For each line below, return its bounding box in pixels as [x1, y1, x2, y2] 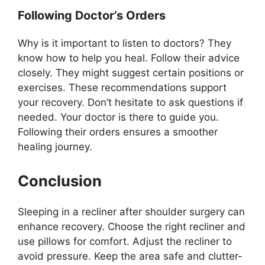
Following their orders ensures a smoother [18, 126, 218, 138]
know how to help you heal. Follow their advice [18, 52, 240, 64]
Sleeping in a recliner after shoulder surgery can [18, 205, 245, 218]
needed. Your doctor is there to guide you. [18, 111, 219, 124]
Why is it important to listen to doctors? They [18, 37, 231, 50]
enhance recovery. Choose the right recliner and [18, 220, 245, 232]
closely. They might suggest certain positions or [18, 67, 244, 79]
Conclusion [18, 171, 102, 190]
